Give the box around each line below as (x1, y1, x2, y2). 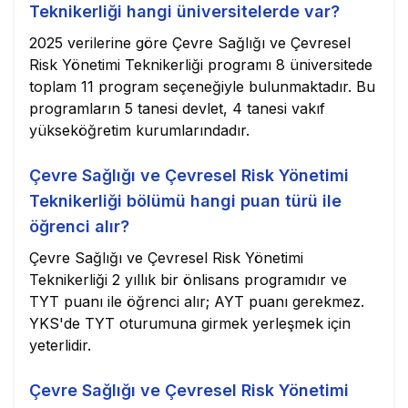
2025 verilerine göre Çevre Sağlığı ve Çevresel (29, 34, 351, 52)
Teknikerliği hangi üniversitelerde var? (29, 2, 340, 21)
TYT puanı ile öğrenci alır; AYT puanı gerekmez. (29, 292, 364, 311)
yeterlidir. (29, 336, 91, 354)
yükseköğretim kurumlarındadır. (29, 121, 250, 139)
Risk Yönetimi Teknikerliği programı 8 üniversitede (29, 56, 372, 74)
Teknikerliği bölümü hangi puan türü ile (29, 191, 342, 210)
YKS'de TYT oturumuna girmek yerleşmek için (29, 314, 351, 332)
